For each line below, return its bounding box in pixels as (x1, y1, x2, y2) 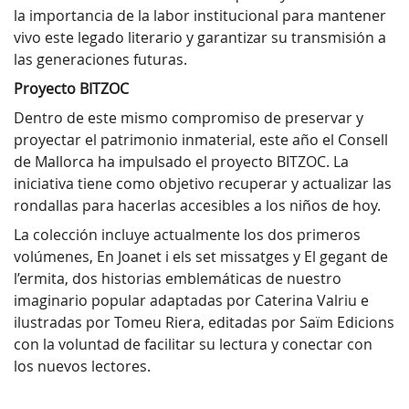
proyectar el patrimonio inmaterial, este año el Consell (14, 130, 388, 151)
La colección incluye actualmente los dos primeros (14, 225, 361, 246)
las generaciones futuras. (14, 49, 187, 70)
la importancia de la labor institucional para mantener (14, 5, 386, 26)
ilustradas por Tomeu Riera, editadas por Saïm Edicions (14, 312, 394, 333)
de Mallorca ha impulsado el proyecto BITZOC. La (14, 152, 349, 173)
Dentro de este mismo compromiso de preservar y (14, 108, 363, 129)
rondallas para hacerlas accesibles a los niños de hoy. (14, 195, 381, 216)
